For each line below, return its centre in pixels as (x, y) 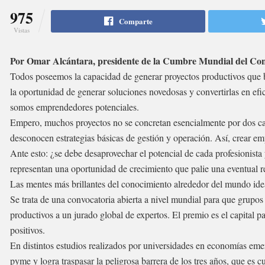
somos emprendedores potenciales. (75, 106)
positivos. (28, 230)
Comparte (135, 21)
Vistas (22, 30)
